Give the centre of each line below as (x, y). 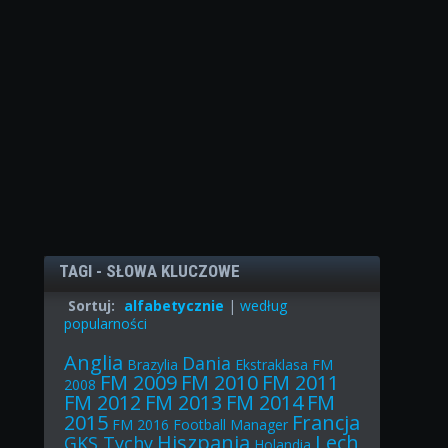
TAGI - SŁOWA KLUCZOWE (149, 270)
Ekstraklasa (271, 364)
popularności (105, 323)
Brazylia (152, 364)
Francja (325, 422)
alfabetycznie (173, 305)
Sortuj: (91, 305)
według (263, 305)
